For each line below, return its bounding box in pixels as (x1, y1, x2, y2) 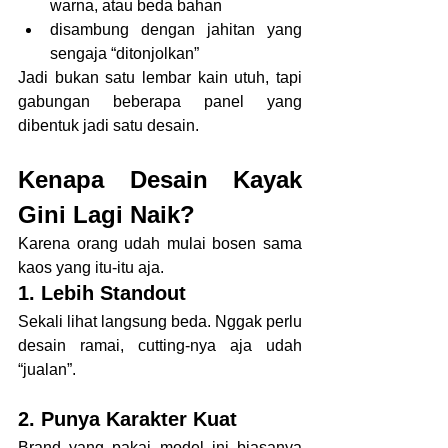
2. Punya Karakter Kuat (18, 407, 237, 430)
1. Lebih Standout (18, 281, 186, 304)
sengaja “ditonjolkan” (50, 44, 199, 62)
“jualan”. (18, 360, 76, 378)
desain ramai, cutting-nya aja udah (18, 336, 302, 354)
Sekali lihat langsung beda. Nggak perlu (18, 312, 302, 330)
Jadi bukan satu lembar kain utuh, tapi (18, 68, 302, 86)
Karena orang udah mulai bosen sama (18, 234, 302, 252)
